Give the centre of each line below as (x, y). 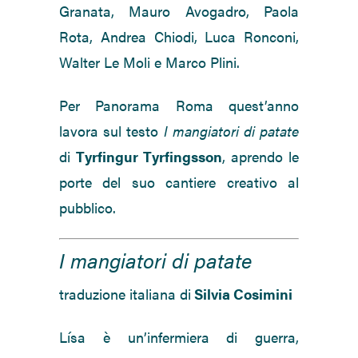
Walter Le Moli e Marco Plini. (149, 62)
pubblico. (88, 208)
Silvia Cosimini (243, 294)
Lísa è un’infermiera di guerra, (179, 337)
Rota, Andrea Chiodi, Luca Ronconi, (179, 37)
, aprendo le (261, 157)
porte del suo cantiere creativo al (179, 182)
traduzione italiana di (125, 294)
